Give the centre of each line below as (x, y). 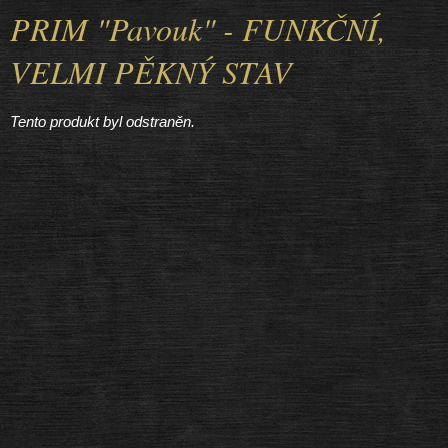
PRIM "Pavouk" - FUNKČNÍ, (198, 28)
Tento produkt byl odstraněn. (102, 121)
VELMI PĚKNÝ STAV (151, 71)
